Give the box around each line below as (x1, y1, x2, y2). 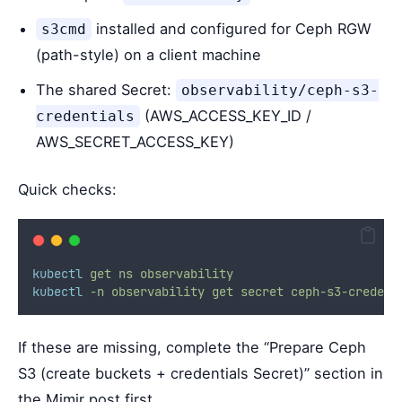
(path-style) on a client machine (36, 45, 261, 64)
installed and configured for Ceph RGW (92, 19, 371, 38)
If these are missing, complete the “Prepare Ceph (18, 337, 366, 356)
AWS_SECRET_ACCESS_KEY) (36, 132, 234, 151)
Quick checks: (18, 180, 117, 199)
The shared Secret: (36, 80, 176, 99)
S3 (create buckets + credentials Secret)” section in (18, 363, 383, 382)
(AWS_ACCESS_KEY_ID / (140, 106, 311, 125)
